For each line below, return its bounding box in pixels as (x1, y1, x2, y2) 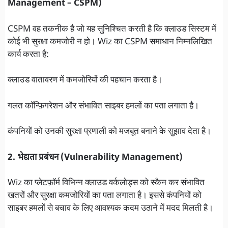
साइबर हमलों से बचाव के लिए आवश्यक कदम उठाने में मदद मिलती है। (8, 203, 213, 215)
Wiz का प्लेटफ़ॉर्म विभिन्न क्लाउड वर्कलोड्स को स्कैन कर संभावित (8, 178, 205, 189)
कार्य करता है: (8, 49, 49, 61)
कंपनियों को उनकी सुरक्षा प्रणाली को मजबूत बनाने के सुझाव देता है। (8, 126, 211, 138)
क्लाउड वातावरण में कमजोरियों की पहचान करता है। (8, 75, 162, 87)
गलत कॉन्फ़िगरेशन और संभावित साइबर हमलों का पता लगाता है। (8, 100, 199, 112)
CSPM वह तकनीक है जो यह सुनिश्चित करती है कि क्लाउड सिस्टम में (8, 23, 216, 35)
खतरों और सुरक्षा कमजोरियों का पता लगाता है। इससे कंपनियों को (8, 190, 202, 202)
